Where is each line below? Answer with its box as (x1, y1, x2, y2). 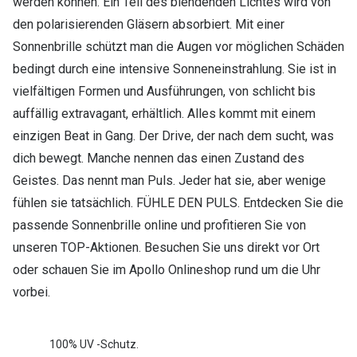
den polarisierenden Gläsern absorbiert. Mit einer (13, 17, 284, 33)
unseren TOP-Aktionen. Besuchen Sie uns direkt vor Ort (13, 240, 320, 256)
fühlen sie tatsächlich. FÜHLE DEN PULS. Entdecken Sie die (13, 195, 343, 211)
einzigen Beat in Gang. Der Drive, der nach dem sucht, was (13, 128, 334, 144)
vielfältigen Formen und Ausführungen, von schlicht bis (13, 84, 316, 100)
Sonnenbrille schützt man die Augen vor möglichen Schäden (13, 39, 344, 55)
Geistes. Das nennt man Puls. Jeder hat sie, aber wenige (13, 173, 326, 189)
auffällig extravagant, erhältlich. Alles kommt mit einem (13, 106, 316, 122)
